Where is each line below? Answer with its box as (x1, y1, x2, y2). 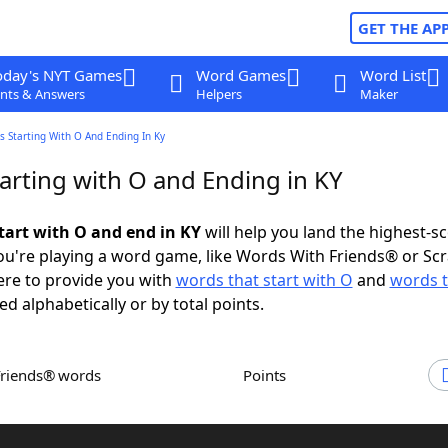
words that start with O (175, 269, 353, 291)
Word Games (195, 65, 286, 85)
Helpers (195, 85, 242, 103)
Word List (359, 65, 426, 85)
